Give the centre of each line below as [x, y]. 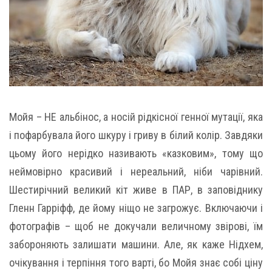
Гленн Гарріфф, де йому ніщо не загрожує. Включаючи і [136, 208]
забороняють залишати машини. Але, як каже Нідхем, [136, 244]
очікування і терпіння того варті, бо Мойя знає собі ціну [136, 262]
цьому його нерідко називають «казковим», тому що [136, 153]
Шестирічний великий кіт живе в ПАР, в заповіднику [136, 189]
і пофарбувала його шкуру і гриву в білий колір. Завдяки [136, 135]
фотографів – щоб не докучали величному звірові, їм [136, 226]
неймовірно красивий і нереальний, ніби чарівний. [136, 171]
